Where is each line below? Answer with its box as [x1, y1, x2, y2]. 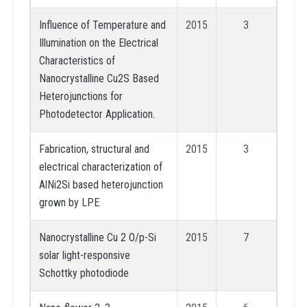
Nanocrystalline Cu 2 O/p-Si [38, 230, 156, 244]
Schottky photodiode [38, 266, 129, 280]
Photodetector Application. [38, 107, 155, 121]
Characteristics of [38, 53, 115, 67]
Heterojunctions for [38, 89, 123, 103]
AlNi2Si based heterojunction [38, 177, 163, 191]
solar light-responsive [38, 248, 130, 262]
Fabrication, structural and [38, 142, 149, 156]
